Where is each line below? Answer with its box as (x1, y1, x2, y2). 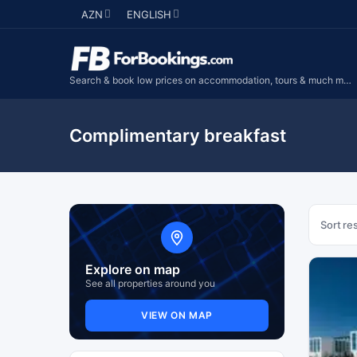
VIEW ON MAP (141, 309, 213, 321)
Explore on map (85, 261, 180, 277)
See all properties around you (85, 277, 215, 289)
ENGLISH (127, 8, 171, 21)
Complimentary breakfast (69, 125, 286, 146)
